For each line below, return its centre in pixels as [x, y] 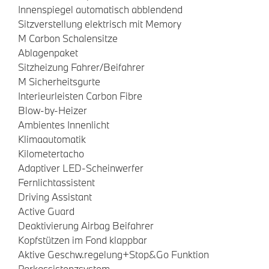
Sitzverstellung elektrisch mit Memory [100, 23]
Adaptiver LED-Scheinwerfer [81, 168]
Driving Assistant [55, 196]
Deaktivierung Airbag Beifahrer [86, 225]
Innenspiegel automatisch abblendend [100, 9]
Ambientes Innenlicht [64, 124]
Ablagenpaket [48, 52]
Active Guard [46, 211]
